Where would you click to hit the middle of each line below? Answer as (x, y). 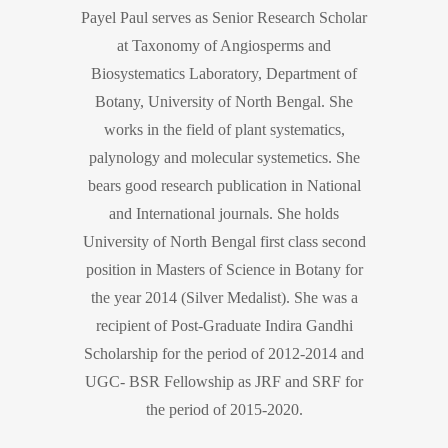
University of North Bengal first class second (224, 241)
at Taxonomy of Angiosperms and (224, 45)
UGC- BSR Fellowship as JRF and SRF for (224, 381)
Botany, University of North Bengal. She (224, 101)
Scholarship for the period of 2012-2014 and (224, 353)
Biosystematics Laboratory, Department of (224, 73)
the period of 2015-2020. (224, 409)
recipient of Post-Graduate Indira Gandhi (224, 325)
